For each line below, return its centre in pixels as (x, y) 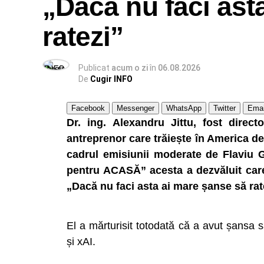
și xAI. (81, 242)
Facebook (88, 108)
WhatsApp (184, 108)
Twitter (225, 108)
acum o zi (130, 68)
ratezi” (83, 37)
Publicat (94, 68)
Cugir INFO (111, 79)
